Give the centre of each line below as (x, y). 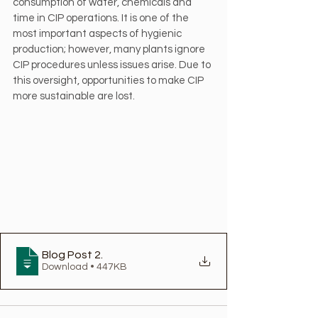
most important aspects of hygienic (98, 34)
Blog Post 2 (71, 255)
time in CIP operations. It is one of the (102, 18)
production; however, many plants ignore (110, 49)
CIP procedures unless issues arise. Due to (113, 65)
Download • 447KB (109, 267)
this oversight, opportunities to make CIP (109, 81)
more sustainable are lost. (74, 96)
